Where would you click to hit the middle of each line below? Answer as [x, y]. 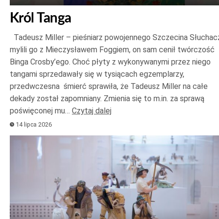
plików [22, 155]
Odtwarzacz [33, 141]
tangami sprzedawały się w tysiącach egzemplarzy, [97, 74]
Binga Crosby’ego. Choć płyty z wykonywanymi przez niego [110, 62]
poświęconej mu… [41, 110]
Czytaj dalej [92, 110]
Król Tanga [41, 18]
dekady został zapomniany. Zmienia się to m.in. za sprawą [107, 98]
